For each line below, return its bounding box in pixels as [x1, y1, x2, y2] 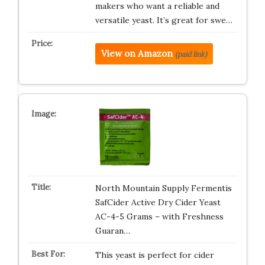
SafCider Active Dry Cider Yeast [95, 196, 221, 208]
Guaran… [95, 225, 130, 236]
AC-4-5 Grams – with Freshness [95, 211, 224, 222]
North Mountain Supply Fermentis [95, 182, 232, 193]
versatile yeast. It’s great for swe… [95, 14, 232, 25]
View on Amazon [101, 47, 173, 59]
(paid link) [174, 49, 207, 59]
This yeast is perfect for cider [95, 249, 214, 260]
